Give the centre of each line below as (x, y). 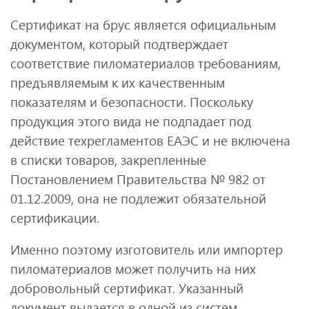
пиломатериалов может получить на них (133, 269)
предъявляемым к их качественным (118, 82)
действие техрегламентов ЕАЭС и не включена (150, 140)
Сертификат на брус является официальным (143, 24)
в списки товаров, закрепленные (108, 159)
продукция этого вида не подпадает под (131, 121)
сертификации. (55, 217)
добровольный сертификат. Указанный (127, 288)
